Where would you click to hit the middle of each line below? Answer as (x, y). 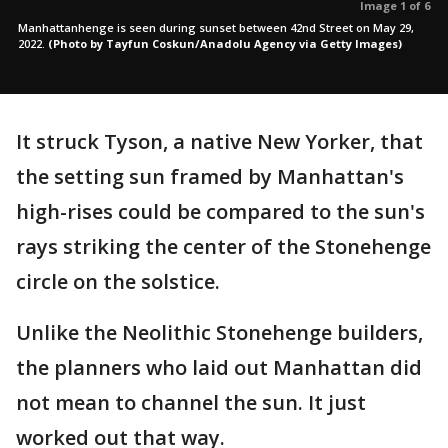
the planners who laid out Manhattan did (219, 367)
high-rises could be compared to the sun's (220, 211)
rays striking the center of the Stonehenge (223, 246)
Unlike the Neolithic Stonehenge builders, (219, 332)
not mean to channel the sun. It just (191, 402)
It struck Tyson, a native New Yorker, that (219, 141)
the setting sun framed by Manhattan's (210, 176)
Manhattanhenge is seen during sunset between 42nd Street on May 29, (216, 27)
